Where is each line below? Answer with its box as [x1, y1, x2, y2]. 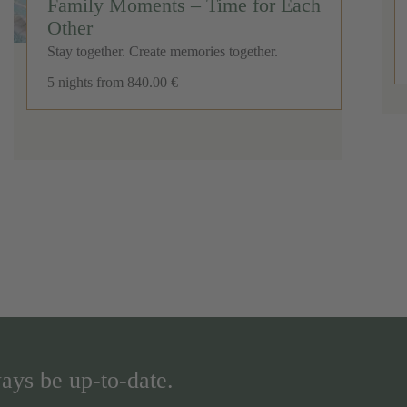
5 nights [46, 74, 94, 91]
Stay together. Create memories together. [46, 44, 278, 60]
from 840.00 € [96, 74, 179, 91]
